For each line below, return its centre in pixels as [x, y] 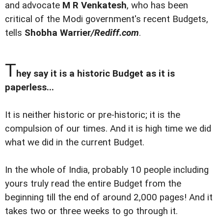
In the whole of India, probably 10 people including [107, 170]
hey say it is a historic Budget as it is [96, 74]
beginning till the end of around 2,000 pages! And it [109, 198]
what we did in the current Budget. [75, 143]
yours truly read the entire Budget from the [93, 184]
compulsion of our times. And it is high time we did [108, 129]
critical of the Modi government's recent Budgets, [107, 19]
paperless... [29, 88]
